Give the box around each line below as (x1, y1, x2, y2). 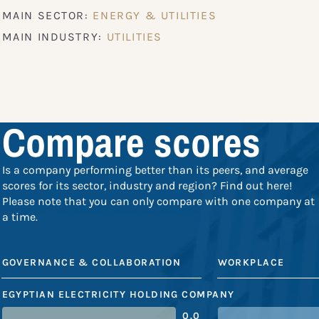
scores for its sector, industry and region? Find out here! (1, 179, 292, 193)
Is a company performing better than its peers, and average (1, 163, 308, 177)
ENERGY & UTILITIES (93, 8, 217, 22)
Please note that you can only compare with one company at (1, 194, 315, 209)
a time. (1, 210, 38, 224)
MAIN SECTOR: (1, 8, 93, 22)
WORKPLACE (217, 256, 285, 269)
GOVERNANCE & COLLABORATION (1, 256, 182, 269)
